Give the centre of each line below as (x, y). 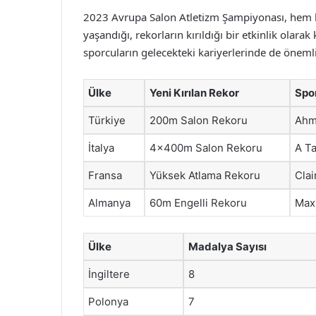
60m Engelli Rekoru (198, 203)
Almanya (109, 203)
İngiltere (109, 274)
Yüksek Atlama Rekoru (205, 175)
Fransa (105, 175)
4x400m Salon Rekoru (206, 148)
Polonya (108, 301)
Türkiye (107, 120)
